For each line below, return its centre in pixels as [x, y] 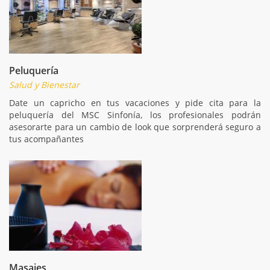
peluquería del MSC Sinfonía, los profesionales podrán [135, 115]
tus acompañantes [46, 139]
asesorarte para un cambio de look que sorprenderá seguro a [135, 127]
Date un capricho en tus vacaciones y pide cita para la [135, 102]
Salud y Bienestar [44, 84]
